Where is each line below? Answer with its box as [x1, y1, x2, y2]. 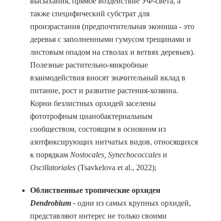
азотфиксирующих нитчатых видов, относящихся [30, 138, 198, 146]
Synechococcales [108, 150, 161, 159]
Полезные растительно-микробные [30, 61, 148, 69]
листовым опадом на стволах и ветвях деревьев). [30, 48, 195, 56]
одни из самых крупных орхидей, [77, 199, 191, 207]
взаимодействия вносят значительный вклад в [30, 74, 185, 82]
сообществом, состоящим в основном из [30, 125, 166, 133]
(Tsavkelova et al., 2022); [75, 163, 156, 172]
